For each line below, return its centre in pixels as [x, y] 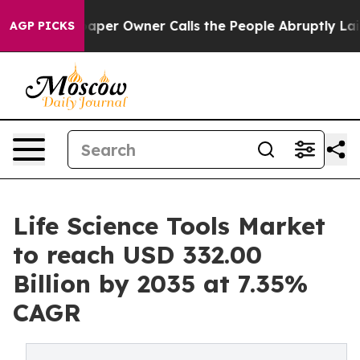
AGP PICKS [42, 26]
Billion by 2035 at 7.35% [160, 284]
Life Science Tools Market [169, 226]
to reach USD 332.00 [137, 255]
